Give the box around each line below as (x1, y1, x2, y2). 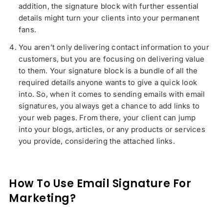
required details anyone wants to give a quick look (19, 78, 197, 88)
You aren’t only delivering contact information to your (19, 43, 209, 52)
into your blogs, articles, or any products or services (19, 125, 205, 134)
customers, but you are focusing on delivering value (19, 54, 205, 64)
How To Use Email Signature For (9, 176, 191, 192)
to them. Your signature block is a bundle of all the (19, 66, 198, 76)
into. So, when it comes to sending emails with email (19, 89, 205, 99)
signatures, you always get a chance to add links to (19, 101, 200, 111)
